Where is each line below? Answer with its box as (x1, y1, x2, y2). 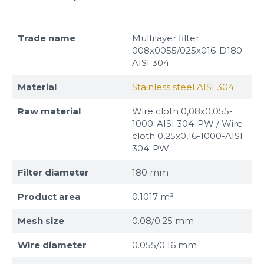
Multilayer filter (132, 32, 199, 44)
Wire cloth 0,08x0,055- (132, 105, 233, 117)
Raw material (18, 105, 81, 117)
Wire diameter (18, 239, 87, 250)
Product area (18, 190, 81, 202)
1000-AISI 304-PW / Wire (132, 117, 243, 129)
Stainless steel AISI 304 (132, 81, 234, 93)
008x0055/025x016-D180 (132, 44, 242, 56)
